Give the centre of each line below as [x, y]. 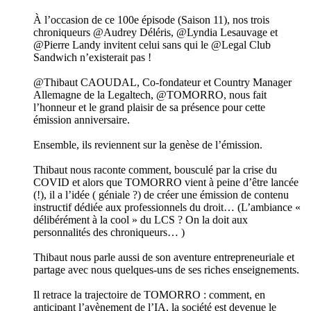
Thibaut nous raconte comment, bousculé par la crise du [155, 170]
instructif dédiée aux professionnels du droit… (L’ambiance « [167, 208]
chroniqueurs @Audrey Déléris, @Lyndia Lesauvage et [155, 33]
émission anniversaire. [82, 120]
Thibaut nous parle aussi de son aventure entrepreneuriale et [164, 258]
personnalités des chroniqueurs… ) [109, 233]
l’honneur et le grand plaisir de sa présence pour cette [149, 108]
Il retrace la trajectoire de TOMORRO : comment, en [149, 295]
